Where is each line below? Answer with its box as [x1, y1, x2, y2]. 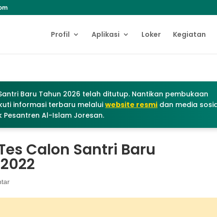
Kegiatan [172, 30, 206, 39]
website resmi [105, 100, 158, 109]
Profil [50, 30, 70, 39]
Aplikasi [91, 30, 120, 39]
